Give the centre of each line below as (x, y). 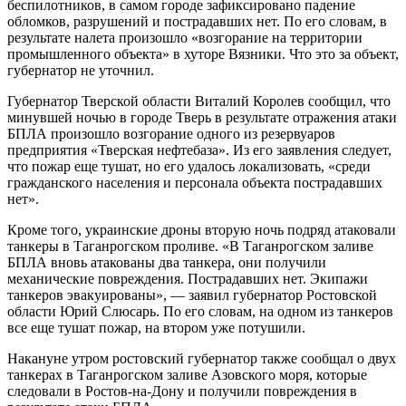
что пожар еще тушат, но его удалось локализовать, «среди (189, 166)
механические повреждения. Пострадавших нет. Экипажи (188, 278)
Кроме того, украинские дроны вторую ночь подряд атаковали (202, 229)
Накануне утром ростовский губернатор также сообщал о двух (202, 358)
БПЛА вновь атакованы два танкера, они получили (167, 262)
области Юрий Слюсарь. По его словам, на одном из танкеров (200, 311)
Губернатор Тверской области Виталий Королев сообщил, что (199, 101)
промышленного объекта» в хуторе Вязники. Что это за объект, (203, 53)
